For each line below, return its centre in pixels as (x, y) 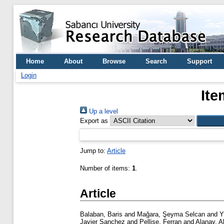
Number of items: (106, 168)
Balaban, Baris (101, 214)
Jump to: (93, 151)
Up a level (102, 111)
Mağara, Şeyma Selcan (171, 214)
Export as (94, 121)
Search (156, 61)
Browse (114, 61)
